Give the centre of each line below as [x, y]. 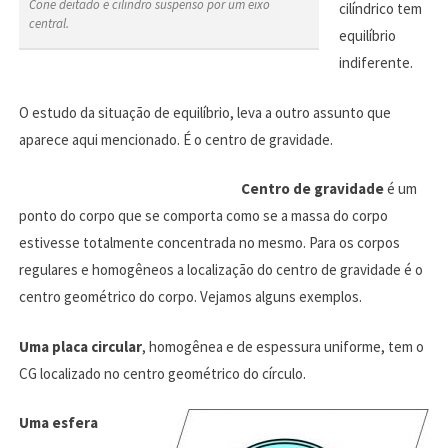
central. [48, 23]
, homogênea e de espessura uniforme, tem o [282, 346]
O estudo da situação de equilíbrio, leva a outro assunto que [204, 112]
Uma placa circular [80, 346]
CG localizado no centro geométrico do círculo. [162, 373]
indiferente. [375, 63]
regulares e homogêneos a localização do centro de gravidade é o [220, 270]
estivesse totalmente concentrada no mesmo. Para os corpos [209, 243]
